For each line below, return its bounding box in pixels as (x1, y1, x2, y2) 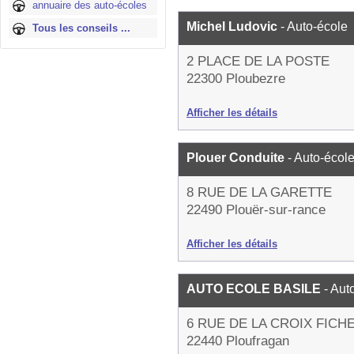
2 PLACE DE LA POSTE (186, 54, 330, 69)
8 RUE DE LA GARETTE (186, 185, 332, 200)
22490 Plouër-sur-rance (186, 202, 326, 217)
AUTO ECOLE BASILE (186, 282, 324, 296)
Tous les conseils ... (32, 22, 130, 34)
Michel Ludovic (186, 20, 281, 33)
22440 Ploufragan (186, 333, 289, 348)
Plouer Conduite (186, 151, 288, 164)
